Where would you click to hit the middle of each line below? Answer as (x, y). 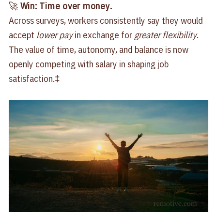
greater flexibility (165, 35)
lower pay (54, 35)
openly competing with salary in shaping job (88, 64)
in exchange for (103, 35)
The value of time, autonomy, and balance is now (98, 50)
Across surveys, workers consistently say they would (106, 21)
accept (22, 35)
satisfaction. (31, 79)
